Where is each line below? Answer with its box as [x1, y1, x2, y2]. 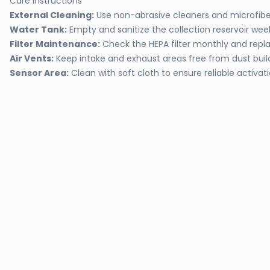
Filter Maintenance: [10, 38, 100, 50]
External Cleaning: [10, 9, 94, 21]
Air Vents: [10, 52, 54, 64]
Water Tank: [10, 24, 67, 36]
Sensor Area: [10, 67, 69, 79]
